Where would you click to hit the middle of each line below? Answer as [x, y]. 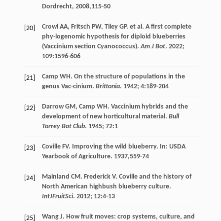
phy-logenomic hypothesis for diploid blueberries [113, 37]
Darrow [53, 107]
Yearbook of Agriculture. [78, 157]
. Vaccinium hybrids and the [147, 107]
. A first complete [166, 27]
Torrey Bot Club [63, 127]
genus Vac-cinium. [69, 87]
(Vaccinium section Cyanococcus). [91, 47]
